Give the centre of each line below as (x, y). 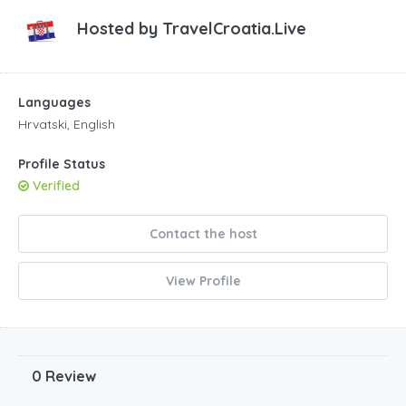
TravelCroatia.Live (234, 29)
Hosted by (120, 29)
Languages (54, 103)
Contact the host (203, 234)
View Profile (203, 281)
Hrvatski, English (67, 125)
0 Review (64, 377)
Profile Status (62, 164)
